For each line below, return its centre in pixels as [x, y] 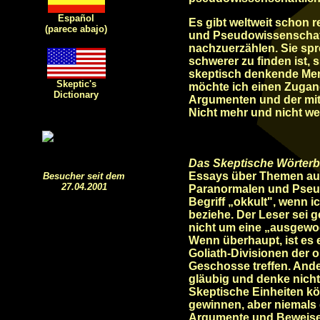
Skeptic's [76, 84]
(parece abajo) [76, 29]
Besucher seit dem [84, 176]
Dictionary [76, 95]
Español [76, 18]
